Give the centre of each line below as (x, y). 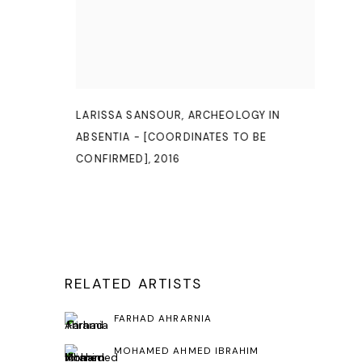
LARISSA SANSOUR (129, 116)
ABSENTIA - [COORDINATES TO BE (172, 137)
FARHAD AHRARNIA (163, 319)
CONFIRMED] (112, 159)
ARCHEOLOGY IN (234, 116)
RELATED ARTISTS (133, 283)
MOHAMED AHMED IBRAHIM (187, 351)
